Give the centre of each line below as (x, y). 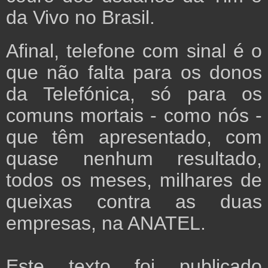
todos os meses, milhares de (134, 180)
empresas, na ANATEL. (106, 223)
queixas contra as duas (134, 202)
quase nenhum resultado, (134, 159)
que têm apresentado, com (134, 137)
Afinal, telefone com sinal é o (134, 51)
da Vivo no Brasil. (80, 18)
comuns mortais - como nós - (134, 116)
